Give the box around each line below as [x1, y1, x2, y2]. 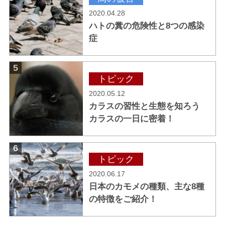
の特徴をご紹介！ [89, 194, 158, 204]
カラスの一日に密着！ [89, 114, 175, 124]
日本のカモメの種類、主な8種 [89, 182, 205, 192]
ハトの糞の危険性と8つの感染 [89, 21, 205, 31]
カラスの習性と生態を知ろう [89, 101, 200, 111]
